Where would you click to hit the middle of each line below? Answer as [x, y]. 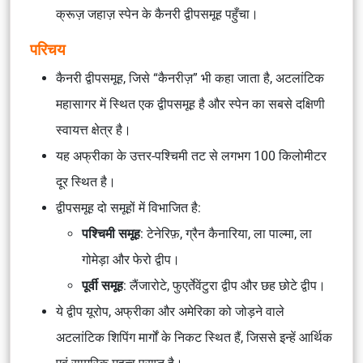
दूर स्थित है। [86, 182]
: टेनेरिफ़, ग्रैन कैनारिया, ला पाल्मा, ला [226, 234]
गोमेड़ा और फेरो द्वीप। [131, 260]
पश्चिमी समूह [111, 234]
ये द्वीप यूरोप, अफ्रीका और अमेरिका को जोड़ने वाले [170, 312]
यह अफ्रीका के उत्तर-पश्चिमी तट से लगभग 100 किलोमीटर [191, 156]
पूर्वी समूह [102, 286]
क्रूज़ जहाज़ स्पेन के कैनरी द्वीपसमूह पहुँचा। [157, 14]
